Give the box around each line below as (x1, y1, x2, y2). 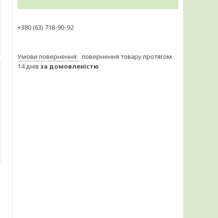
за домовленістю (40, 62, 99, 71)
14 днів (18, 62, 40, 71)
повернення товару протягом (82, 52, 172, 61)
